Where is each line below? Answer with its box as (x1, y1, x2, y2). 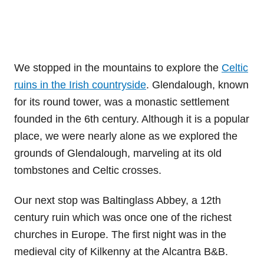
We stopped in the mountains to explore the (14, 61, 222, 74)
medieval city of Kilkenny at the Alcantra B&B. (14, 245, 228, 258)
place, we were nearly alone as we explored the (14, 130, 237, 142)
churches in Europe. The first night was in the (14, 228, 226, 240)
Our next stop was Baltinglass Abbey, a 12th (14, 194, 221, 206)
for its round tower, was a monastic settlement (14, 95, 229, 108)
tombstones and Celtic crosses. (14, 164, 161, 176)
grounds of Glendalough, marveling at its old (14, 147, 222, 159)
